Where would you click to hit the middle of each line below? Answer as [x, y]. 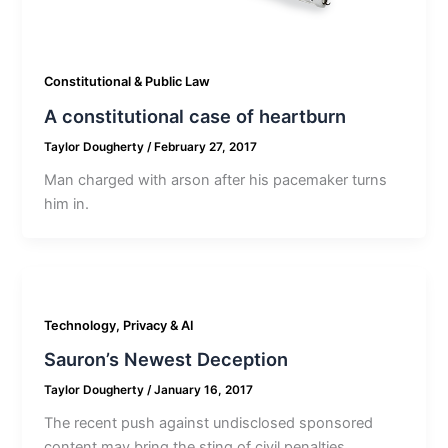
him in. [67, 203]
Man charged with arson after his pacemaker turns [216, 179]
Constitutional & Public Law [127, 82]
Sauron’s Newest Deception [166, 359]
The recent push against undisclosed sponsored [209, 423]
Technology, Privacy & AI [119, 325]
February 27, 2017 [206, 147]
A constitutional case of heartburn [195, 116]
